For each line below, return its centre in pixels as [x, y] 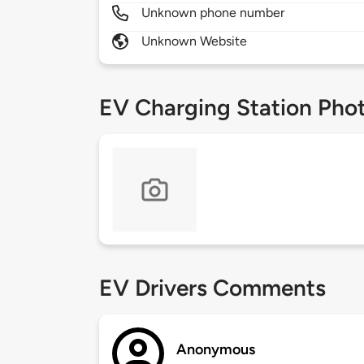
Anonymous [216, 350]
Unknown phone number [213, 13]
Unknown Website [195, 41]
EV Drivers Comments [212, 288]
